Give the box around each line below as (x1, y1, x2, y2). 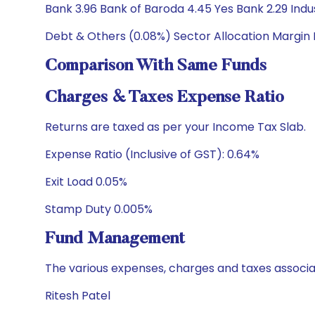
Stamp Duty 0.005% (45, 201, 153, 217)
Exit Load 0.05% (45, 174, 127, 190)
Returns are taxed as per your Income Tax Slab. (45, 119, 306, 135)
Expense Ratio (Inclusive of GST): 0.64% (45, 146, 259, 162)
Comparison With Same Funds (45, 58, 266, 75)
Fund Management (45, 231, 185, 247)
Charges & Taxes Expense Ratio (45, 89, 284, 106)
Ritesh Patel (45, 288, 110, 304)
